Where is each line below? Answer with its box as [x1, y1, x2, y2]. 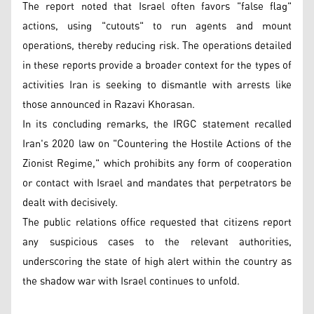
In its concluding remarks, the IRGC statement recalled [22, 114, 292, 135]
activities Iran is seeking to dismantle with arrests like [22, 74, 292, 95]
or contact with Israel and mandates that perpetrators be [22, 172, 292, 193]
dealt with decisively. [22, 192, 118, 213]
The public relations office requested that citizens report [22, 212, 292, 233]
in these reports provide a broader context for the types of [22, 55, 292, 76]
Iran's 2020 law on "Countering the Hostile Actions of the [22, 133, 292, 154]
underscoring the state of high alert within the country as [22, 251, 292, 272]
